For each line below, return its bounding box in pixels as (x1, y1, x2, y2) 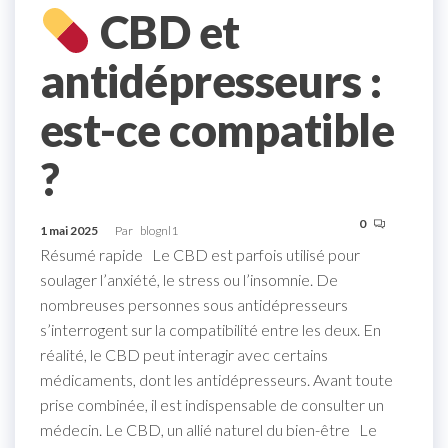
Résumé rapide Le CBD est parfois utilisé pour (40, 244, 360, 264)
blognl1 (140, 222, 178, 238)
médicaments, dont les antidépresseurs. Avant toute (40, 369, 393, 389)
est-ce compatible (40, 102, 395, 157)
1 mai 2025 (40, 222, 100, 238)
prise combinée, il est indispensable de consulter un (40, 394, 384, 414)
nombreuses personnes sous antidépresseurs (40, 294, 348, 314)
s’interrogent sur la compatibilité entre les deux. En (40, 319, 381, 339)
